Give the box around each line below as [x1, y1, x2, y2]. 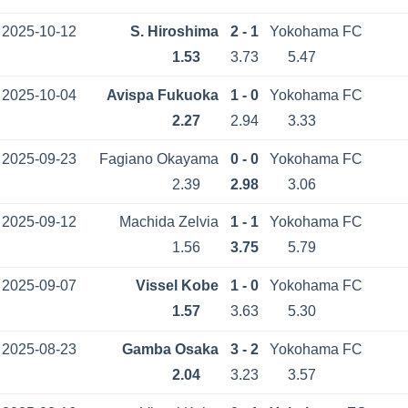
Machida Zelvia [119, 214, 219, 230]
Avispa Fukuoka [107, 87, 219, 103]
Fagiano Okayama [99, 150, 219, 167]
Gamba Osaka [122, 341, 219, 357]
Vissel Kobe [136, 278, 219, 294]
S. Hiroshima [130, 24, 219, 40]
